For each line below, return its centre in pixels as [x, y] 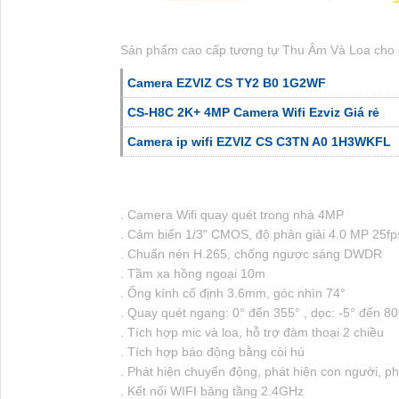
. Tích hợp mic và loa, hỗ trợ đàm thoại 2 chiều [252, 332]
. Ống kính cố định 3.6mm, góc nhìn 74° [232, 293]
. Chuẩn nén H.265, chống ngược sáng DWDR [251, 253]
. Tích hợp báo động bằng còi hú [212, 351]
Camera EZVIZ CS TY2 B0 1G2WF [226, 82]
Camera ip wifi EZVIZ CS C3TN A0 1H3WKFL [259, 141]
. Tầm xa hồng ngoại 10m [192, 273]
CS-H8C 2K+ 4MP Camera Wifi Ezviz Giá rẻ [253, 112]
